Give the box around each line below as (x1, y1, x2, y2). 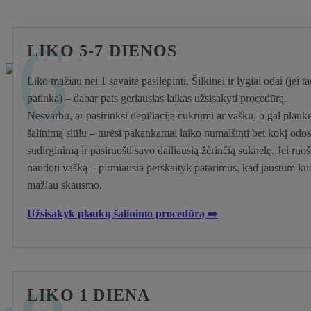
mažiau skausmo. (27, 178, 102, 191)
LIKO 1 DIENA (27, 285, 151, 304)
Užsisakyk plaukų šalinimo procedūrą (27, 207, 208, 219)
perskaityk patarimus (146, 161, 237, 174)
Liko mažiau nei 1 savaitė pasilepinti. (27, 74, 189, 87)
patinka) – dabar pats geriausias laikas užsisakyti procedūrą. (27, 92, 287, 104)
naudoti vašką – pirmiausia (27, 161, 146, 174)
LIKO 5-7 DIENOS (27, 41, 177, 60)
